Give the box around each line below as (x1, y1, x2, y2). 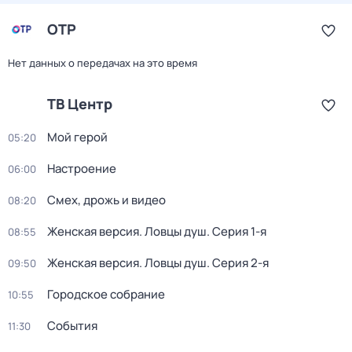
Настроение (47, 160, 116, 177)
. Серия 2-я (207, 255, 269, 271)
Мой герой (47, 129, 108, 145)
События (47, 317, 97, 334)
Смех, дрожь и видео (47, 192, 166, 208)
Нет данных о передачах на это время (8, 56, 197, 70)
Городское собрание (47, 286, 165, 302)
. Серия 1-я (207, 223, 266, 240)
